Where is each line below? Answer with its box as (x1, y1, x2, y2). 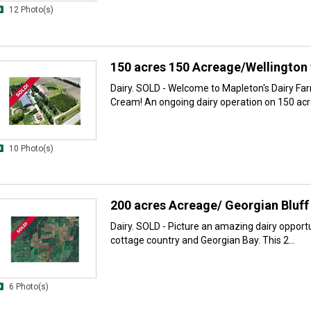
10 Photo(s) (9, 143, 53, 153)
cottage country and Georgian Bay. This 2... (110, 235, 295, 246)
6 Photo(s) (9, 282, 49, 292)
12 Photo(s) (9, 5, 53, 15)
